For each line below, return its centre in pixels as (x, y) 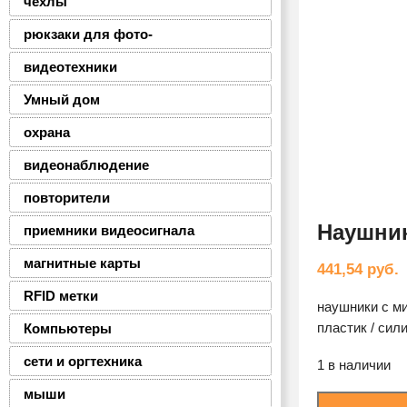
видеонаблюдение (86, 165)
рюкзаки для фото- (88, 34)
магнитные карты (82, 263)
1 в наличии (354, 365)
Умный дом (62, 99)
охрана (47, 132)
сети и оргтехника (83, 361)
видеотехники (70, 67)
